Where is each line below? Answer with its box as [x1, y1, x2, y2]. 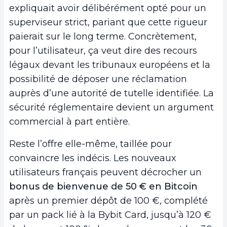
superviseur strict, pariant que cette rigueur [9, 16, 207, 28]
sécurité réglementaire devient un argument [9, 101, 214, 113]
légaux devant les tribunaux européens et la [9, 59, 210, 70]
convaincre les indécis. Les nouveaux [9, 152, 176, 164]
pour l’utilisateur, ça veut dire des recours [9, 45, 197, 56]
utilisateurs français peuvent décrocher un [9, 166, 202, 178]
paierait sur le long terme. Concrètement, [9, 30, 197, 42]
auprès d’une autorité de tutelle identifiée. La [9, 87, 214, 99]
